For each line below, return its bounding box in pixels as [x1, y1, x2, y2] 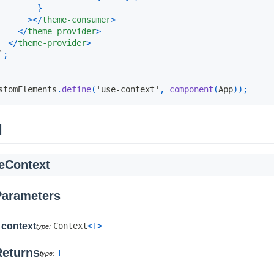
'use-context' [96, 84, 160, 94]
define [62, 84, 91, 94]
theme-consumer [42, 14, 111, 24]
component [169, 84, 213, 94]
